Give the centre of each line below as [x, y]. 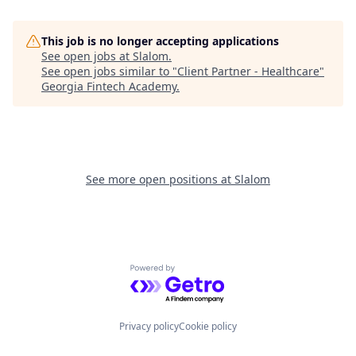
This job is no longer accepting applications [160, 41]
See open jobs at [87, 56]
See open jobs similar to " [109, 71]
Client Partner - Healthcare [248, 71]
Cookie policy [208, 326]
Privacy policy [149, 326]
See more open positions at [160, 179]
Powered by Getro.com [199, 273]
